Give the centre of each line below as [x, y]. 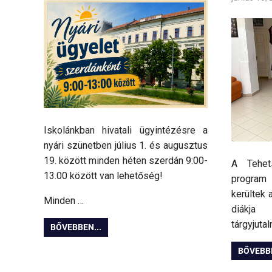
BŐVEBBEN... [76, 227]
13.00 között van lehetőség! [103, 176]
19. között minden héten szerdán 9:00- [126, 161]
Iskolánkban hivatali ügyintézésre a [126, 131]
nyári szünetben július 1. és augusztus [126, 146]
